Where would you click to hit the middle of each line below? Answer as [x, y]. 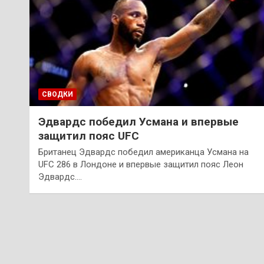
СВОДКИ [58, 94]
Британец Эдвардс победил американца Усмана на [144, 152]
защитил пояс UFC [89, 136]
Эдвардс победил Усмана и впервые [139, 121]
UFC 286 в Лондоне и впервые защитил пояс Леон [141, 164]
